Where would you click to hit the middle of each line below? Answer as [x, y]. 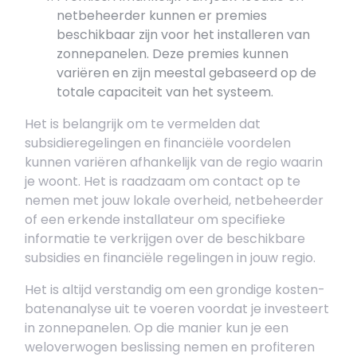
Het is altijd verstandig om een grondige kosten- [175, 290]
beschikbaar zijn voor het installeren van [183, 35]
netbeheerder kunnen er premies [162, 16]
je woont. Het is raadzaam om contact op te [163, 181]
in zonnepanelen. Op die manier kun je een [157, 328]
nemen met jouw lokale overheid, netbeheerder [174, 200]
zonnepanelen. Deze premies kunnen [173, 54]
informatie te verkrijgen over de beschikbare [165, 239]
